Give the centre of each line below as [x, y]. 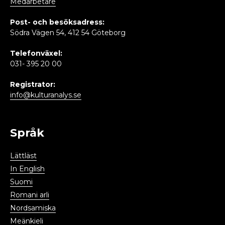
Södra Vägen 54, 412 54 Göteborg [68, 33]
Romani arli [30, 195]
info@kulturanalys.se [46, 95]
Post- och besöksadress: [57, 22]
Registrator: [33, 85]
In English [27, 169]
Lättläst [23, 156]
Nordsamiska [33, 208]
